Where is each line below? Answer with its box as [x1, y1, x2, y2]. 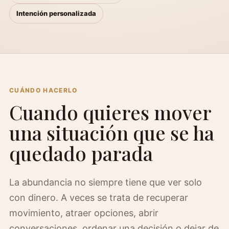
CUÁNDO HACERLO [9, 86, 78, 94]
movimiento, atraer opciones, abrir [9, 208, 158, 218]
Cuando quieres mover [9, 99, 211, 125]
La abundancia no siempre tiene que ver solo [9, 177, 202, 188]
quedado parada [9, 140, 153, 166]
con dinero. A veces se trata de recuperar [9, 192, 188, 203]
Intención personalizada [16, 9, 96, 17]
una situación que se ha [9, 120, 214, 146]
